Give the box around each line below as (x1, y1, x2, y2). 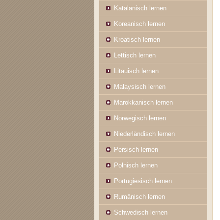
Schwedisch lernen (114, 209, 167, 216)
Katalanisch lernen (114, 4, 166, 12)
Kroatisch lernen (114, 36, 160, 43)
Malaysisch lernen (114, 83, 165, 90)
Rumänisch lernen (114, 193, 165, 200)
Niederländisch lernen (114, 130, 175, 137)
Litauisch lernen (114, 67, 159, 75)
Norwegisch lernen (114, 114, 166, 122)
